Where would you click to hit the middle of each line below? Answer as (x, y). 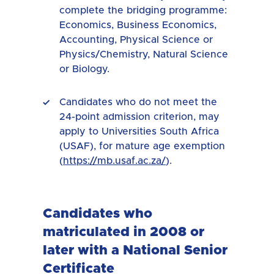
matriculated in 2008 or (124, 232)
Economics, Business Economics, (138, 25)
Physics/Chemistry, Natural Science (144, 54)
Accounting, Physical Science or (136, 39)
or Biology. (86, 69)
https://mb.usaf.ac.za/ (114, 161)
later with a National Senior (135, 250)
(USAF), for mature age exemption (142, 146)
